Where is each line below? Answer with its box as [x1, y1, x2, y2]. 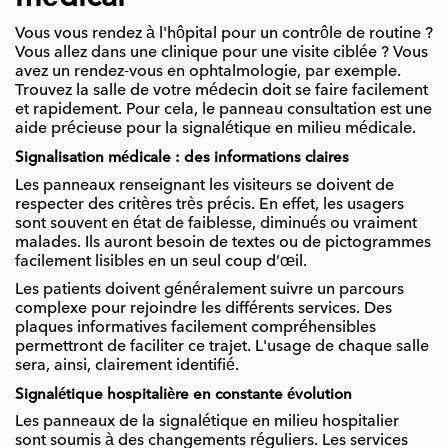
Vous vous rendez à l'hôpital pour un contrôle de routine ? [15, 24, 433, 43]
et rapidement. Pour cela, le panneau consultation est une [15, 100, 432, 119]
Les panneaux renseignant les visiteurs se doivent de [15, 175, 394, 194]
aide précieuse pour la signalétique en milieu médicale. [15, 119, 416, 138]
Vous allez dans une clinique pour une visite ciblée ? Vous [15, 43, 428, 62]
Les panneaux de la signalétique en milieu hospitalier [15, 412, 399, 431]
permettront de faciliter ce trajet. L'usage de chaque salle [15, 337, 429, 356]
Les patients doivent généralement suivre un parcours [15, 280, 404, 299]
